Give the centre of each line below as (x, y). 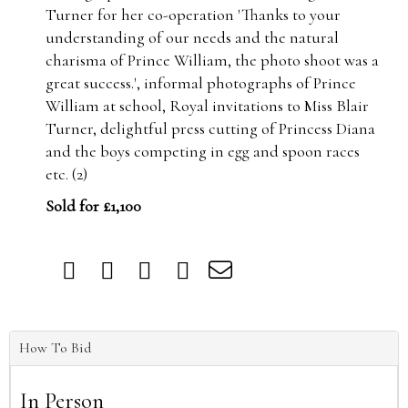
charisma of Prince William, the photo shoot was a (212, 60)
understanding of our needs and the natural (192, 37)
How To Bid (55, 348)
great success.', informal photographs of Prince (201, 83)
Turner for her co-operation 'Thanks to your (193, 15)
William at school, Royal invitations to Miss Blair (207, 106)
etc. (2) (66, 174)
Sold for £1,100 (93, 206)
